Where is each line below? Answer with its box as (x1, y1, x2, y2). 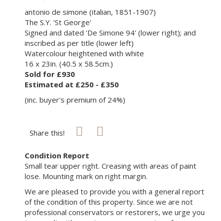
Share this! (30, 128, 67, 138)
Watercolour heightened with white (25, 48, 144, 59)
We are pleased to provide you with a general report (25, 186, 204, 197)
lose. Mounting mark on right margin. (25, 171, 147, 182)
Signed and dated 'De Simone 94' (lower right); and (25, 28, 196, 38)
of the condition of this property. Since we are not (25, 197, 193, 207)
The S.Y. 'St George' (25, 17, 91, 28)
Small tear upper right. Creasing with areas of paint (25, 161, 196, 171)
